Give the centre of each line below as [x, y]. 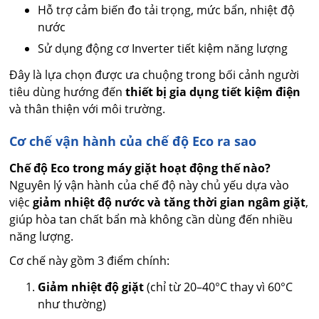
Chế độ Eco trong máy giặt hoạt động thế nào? [140, 168]
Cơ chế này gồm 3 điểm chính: [90, 261]
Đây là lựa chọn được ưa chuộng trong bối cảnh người [155, 75]
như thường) [72, 304]
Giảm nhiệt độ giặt [91, 287]
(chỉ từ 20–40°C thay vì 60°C [219, 287]
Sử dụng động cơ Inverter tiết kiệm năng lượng [163, 49]
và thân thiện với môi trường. [88, 109]
